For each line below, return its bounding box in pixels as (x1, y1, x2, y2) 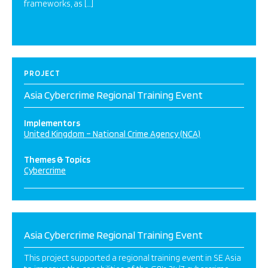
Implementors (24, 118, 80, 129)
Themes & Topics (24, 154, 90, 165)
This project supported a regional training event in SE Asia (24, 252, 241, 263)
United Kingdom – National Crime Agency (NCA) (24, 129, 200, 139)
